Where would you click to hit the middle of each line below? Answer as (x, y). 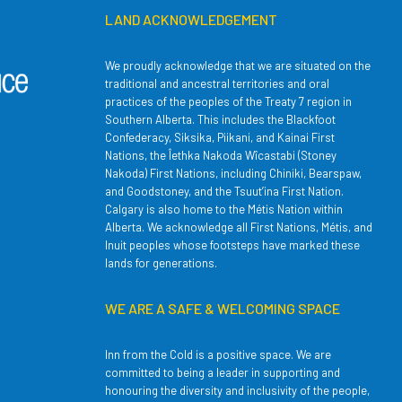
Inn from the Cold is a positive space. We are (218, 355)
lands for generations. (162, 263)
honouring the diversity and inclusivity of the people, (238, 391)
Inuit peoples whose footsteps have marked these (233, 245)
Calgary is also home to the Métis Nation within (224, 210)
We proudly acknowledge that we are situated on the (238, 66)
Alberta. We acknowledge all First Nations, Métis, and (239, 227)
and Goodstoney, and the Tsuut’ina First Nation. (225, 192)
